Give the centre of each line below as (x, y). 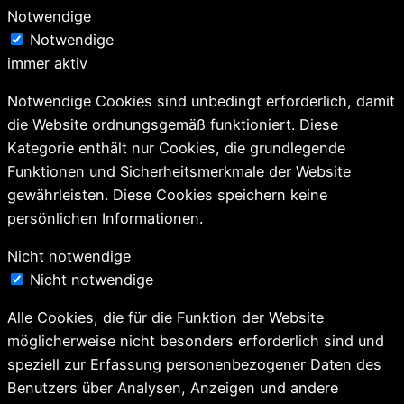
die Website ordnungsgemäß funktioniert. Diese (173, 124)
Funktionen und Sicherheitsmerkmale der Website (179, 171)
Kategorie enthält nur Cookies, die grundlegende (176, 147)
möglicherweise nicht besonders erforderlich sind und (196, 341)
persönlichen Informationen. (105, 218)
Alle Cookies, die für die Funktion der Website (165, 318)
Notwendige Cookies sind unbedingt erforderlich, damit (201, 101)
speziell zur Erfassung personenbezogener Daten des (194, 365)
